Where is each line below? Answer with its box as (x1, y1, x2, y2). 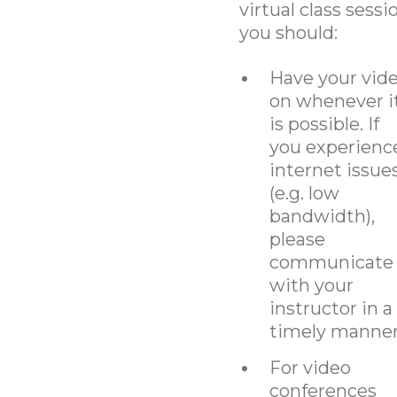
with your (269, 274, 354, 296)
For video (269, 356, 351, 378)
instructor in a (269, 297, 393, 319)
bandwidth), (269, 205, 375, 227)
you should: (238, 21, 338, 43)
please (269, 228, 325, 250)
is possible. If (269, 113, 379, 135)
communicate (269, 251, 393, 273)
